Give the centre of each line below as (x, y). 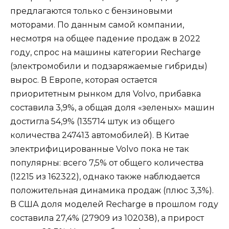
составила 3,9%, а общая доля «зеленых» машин (112, 108)
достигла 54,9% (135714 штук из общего (93, 122)
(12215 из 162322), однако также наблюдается (105, 177)
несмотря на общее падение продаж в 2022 (105, 39)
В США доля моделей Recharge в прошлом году (114, 204)
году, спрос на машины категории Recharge (106, 53)
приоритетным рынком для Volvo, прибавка (106, 94)
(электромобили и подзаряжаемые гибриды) (109, 66)
